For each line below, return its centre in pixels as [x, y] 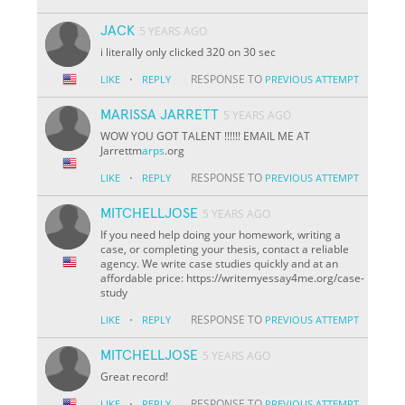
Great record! [135, 376]
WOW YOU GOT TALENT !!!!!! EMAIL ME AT [206, 136]
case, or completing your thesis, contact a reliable [225, 249]
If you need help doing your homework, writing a [221, 234]
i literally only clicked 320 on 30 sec [188, 52]
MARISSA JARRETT [160, 114]
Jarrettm [122, 150]
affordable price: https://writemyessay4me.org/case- [233, 278]
